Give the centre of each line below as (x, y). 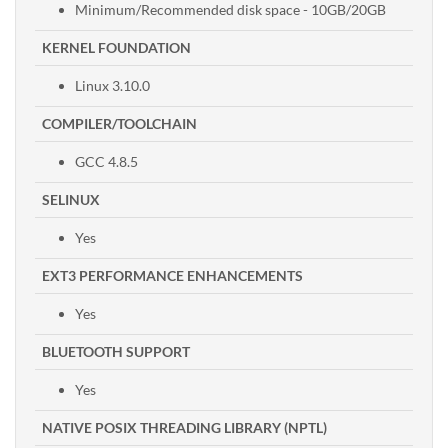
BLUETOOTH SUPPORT (116, 351)
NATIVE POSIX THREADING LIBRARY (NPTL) (184, 427)
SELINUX (71, 199)
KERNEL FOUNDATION (116, 47)
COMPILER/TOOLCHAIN (119, 123)
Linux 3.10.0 (112, 85)
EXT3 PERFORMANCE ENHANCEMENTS (172, 275)
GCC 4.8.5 (106, 161)
